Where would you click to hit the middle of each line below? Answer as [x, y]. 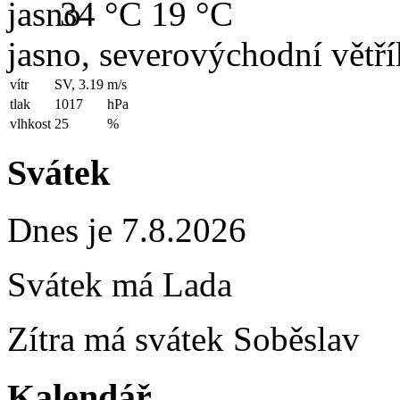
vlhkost [30, 123]
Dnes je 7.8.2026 [127, 230]
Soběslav [296, 339]
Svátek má [85, 285]
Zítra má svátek [120, 339]
